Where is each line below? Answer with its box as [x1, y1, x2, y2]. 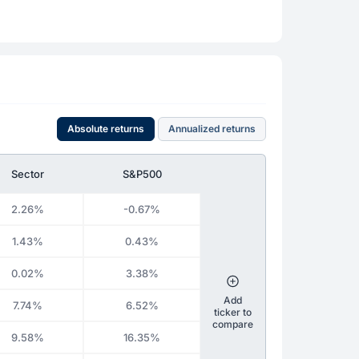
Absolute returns [67, 123, 144, 135]
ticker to [214, 305, 252, 318]
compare [212, 317, 253, 330]
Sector [11, 167, 44, 180]
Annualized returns [168, 123, 256, 135]
